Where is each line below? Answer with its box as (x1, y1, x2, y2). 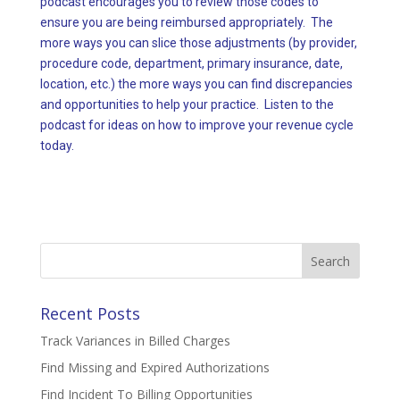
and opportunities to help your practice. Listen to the (39, 97, 334, 112)
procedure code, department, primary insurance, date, (39, 56, 343, 71)
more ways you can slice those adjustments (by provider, (39, 36, 357, 51)
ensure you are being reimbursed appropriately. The (39, 15, 333, 30)
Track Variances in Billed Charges (39, 332, 230, 350)
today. (39, 138, 74, 154)
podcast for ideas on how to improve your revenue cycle (39, 118, 354, 133)
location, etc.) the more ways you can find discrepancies (39, 77, 353, 92)
